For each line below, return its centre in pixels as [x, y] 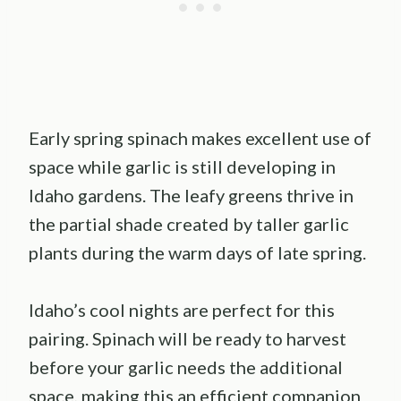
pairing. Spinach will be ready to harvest [188, 338]
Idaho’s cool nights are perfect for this [182, 309]
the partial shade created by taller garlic [189, 223]
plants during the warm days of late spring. [197, 252]
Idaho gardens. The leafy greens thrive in [191, 195]
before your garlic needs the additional [186, 367]
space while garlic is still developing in [182, 166]
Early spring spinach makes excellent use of [200, 137]
